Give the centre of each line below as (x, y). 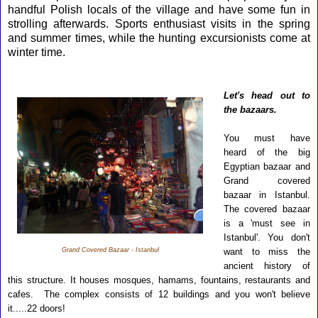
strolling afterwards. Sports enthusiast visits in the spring (159, 24)
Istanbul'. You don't (267, 237)
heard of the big (267, 152)
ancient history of (267, 266)
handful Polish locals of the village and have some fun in (159, 10)
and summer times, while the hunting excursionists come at (159, 38)
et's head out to (269, 95)
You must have (267, 138)
